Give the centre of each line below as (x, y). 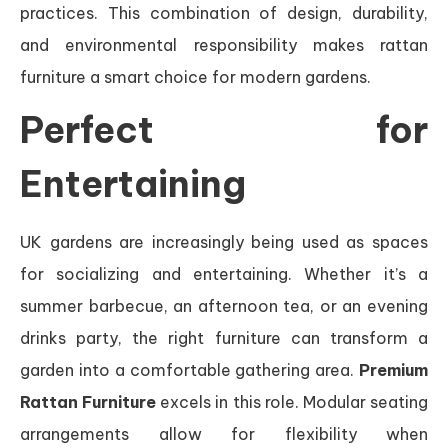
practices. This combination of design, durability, (224, 12)
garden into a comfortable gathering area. (189, 369)
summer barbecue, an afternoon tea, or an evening (224, 305)
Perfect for (224, 129)
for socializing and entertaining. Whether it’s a (224, 273)
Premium (393, 369)
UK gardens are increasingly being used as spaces (224, 241)
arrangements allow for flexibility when (224, 433)
